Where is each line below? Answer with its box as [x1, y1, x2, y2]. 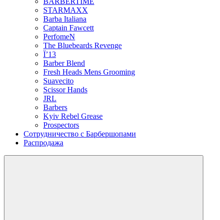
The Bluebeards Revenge [43, 41, 122, 50]
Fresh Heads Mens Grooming [43, 68, 135, 76]
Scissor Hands [43, 85, 87, 94]
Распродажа [24, 138, 63, 147]
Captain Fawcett [43, 24, 94, 32]
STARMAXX [43, 6, 88, 14]
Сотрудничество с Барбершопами [24, 130, 136, 138]
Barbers [43, 103, 67, 111]
